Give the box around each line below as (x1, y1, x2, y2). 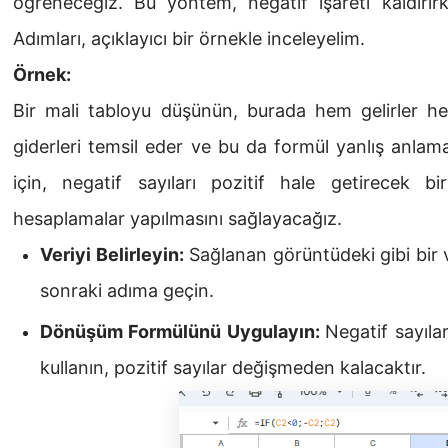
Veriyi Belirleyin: (40, 244, 184, 266)
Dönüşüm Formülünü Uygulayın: (40, 321, 326, 343)
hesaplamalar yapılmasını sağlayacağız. (13, 208, 342, 230)
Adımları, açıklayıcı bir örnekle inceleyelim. (13, 28, 365, 50)
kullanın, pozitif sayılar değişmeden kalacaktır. (40, 357, 426, 379)
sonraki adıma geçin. (40, 280, 214, 302)
